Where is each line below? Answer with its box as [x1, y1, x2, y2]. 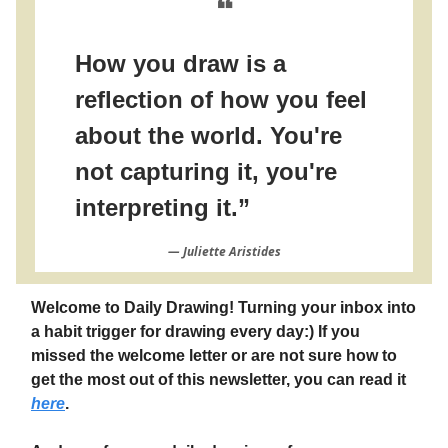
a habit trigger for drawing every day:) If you [31, 323, 360, 340]
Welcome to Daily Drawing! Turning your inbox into [31, 299, 416, 316]
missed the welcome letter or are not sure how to [31, 347, 397, 364]
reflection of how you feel [75, 86, 367, 113]
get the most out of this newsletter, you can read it [31, 371, 406, 388]
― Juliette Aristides [167, 243, 281, 260]
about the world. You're [75, 122, 342, 149]
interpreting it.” [75, 194, 250, 221]
